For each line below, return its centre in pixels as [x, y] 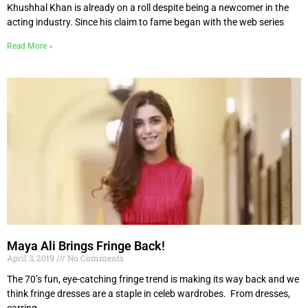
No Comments [95, 257]
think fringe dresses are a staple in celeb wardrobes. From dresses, [148, 293]
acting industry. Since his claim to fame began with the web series [145, 22]
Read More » [30, 46]
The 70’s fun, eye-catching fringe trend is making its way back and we [153, 279]
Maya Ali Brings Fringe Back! [86, 245]
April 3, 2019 [32, 257]
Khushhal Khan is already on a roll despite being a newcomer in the [148, 7]
